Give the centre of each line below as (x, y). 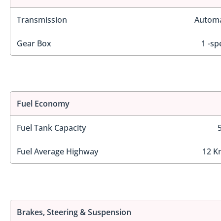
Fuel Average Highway (57, 152)
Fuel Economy (43, 104)
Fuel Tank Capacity (51, 128)
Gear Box (34, 43)
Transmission (42, 19)
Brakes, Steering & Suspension (74, 212)
